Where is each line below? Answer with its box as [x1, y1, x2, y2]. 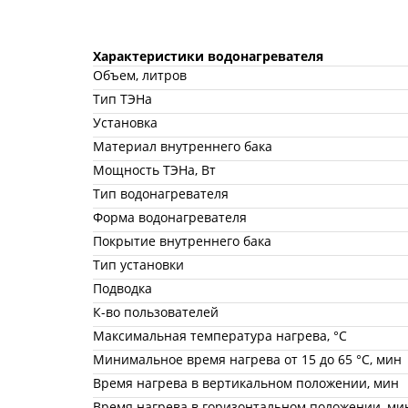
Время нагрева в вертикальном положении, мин [93, 373, 399, 392]
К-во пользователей [93, 302, 219, 321]
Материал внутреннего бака [93, 137, 272, 155]
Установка [93, 113, 158, 131]
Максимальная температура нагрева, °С [93, 326, 347, 344]
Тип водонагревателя [93, 184, 229, 202]
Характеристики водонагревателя [93, 46, 323, 65]
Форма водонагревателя [93, 208, 247, 226]
